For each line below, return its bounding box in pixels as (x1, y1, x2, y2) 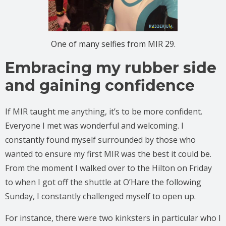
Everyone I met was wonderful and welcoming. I (5, 120, 184, 131)
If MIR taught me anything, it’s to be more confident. (5, 105, 202, 117)
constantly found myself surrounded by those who (5, 134, 196, 145)
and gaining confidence (5, 76, 195, 95)
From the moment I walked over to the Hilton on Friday (5, 162, 212, 174)
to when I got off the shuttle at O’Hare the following (5, 176, 201, 188)
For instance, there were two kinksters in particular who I (5, 212, 221, 223)
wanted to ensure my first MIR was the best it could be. (5, 148, 211, 159)
